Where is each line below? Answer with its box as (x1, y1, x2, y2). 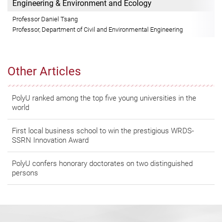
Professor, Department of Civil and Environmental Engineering (12, 26, 183, 34)
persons (12, 168, 38, 177)
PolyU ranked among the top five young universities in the (12, 93, 196, 103)
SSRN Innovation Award (12, 135, 89, 145)
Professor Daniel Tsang (12, 15, 78, 23)
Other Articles (7, 64, 81, 79)
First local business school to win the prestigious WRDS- (12, 126, 194, 135)
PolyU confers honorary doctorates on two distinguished (12, 159, 193, 168)
